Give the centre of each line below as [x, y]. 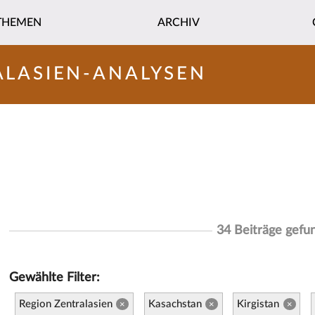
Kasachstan [175, 304]
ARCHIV [178, 22]
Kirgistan [258, 304]
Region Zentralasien [65, 304]
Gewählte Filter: [55, 278]
